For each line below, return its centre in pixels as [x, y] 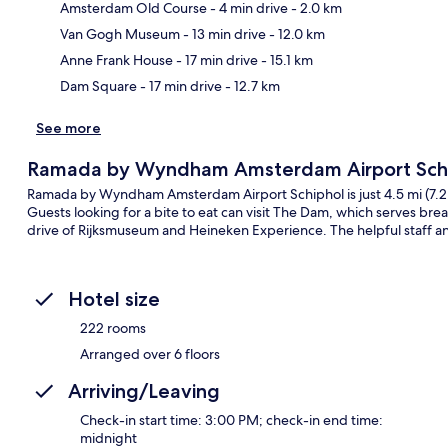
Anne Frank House [116, 59]
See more [68, 127]
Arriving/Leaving [144, 390]
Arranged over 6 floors [150, 353]
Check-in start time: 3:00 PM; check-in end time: [231, 419]
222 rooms [113, 327]
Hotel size [114, 298]
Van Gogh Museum [120, 33]
